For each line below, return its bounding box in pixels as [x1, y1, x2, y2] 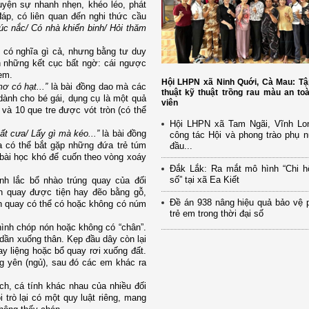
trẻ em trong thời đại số [169, 208, 263, 219]
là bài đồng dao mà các [48, 81, 146, 92]
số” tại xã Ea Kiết [169, 174, 239, 185]
